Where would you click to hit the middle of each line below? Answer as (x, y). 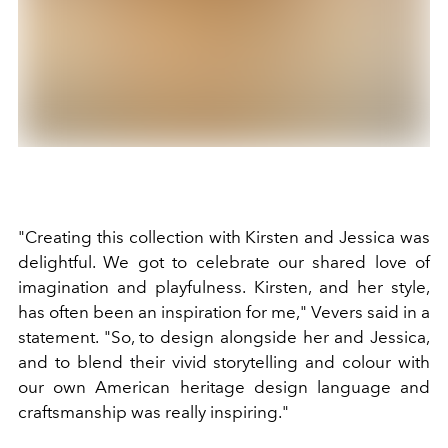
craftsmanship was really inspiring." (153, 411)
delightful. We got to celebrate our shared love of (224, 261)
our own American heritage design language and (224, 386)
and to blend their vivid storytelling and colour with (224, 361)
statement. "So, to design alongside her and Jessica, (224, 336)
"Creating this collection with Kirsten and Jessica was (224, 236)
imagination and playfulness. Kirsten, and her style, (224, 286)
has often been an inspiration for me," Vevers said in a (224, 311)
